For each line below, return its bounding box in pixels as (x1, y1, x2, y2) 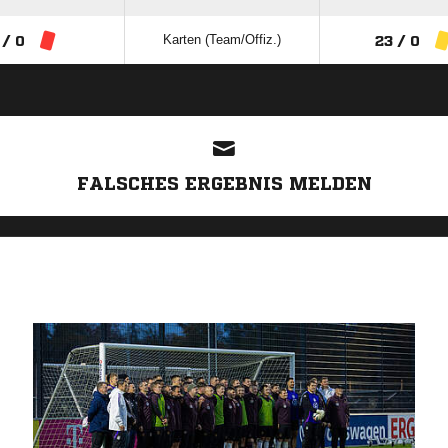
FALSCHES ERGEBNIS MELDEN (76, 174, 372, 192)
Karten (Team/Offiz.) (163, 32, 281, 47)
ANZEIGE (201, 100, 247, 111)
